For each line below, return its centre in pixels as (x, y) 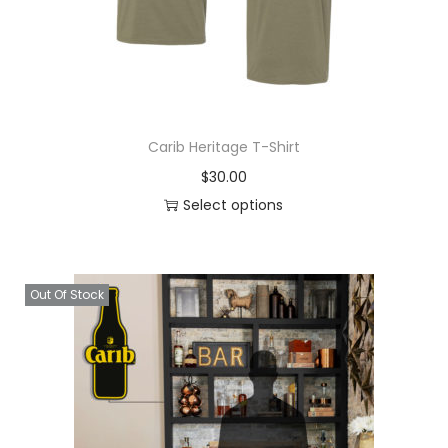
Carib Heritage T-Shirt (223, 146)
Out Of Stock (67, 294)
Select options (233, 204)
